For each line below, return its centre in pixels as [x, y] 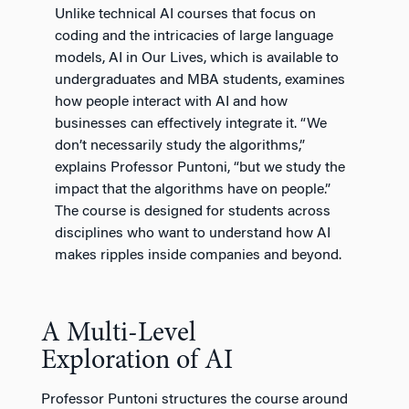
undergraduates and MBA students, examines [200, 80]
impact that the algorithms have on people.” [193, 189]
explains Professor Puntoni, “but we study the [200, 168]
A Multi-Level [119, 334]
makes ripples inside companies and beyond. [198, 255]
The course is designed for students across [193, 211]
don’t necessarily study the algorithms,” [180, 146]
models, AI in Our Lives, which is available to [197, 58]
